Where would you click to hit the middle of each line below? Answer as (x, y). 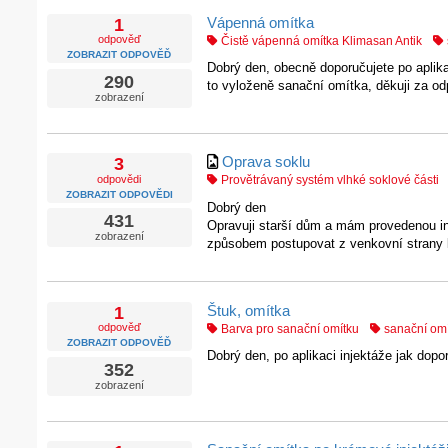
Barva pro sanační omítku (288, 328)
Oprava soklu (265, 162)
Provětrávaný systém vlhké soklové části (328, 180)
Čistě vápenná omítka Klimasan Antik (319, 40)
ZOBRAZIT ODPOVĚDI (119, 194)
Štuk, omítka (248, 310)
